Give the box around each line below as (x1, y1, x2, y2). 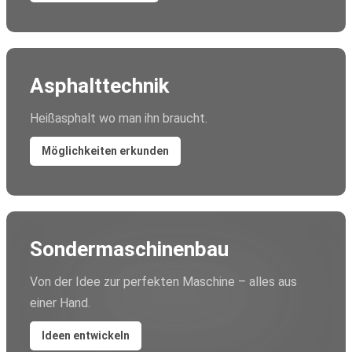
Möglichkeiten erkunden (42, 145, 169, 158)
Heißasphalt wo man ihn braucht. (30, 111, 207, 126)
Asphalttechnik (30, 74, 169, 98)
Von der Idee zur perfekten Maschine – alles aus (30, 274, 297, 290)
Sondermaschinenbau (30, 237, 229, 262)
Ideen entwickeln (42, 329, 130, 343)
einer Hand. (30, 295, 90, 311)
